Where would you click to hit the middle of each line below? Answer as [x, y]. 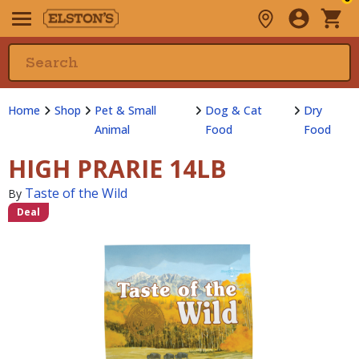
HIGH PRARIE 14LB [117, 169]
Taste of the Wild [76, 193]
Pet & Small [125, 110]
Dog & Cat [234, 110]
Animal [112, 129]
